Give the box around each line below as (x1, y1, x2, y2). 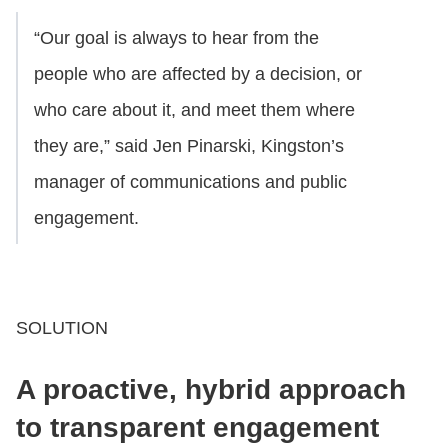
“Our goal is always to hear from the (34, 27, 319, 48)
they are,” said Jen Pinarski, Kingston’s (34, 135, 344, 156)
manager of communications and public (34, 171, 347, 192)
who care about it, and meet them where (34, 99, 355, 120)
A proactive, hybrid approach (16, 373, 406, 405)
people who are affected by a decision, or (34, 63, 362, 84)
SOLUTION (16, 317, 108, 338)
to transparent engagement (16, 411, 379, 443)
